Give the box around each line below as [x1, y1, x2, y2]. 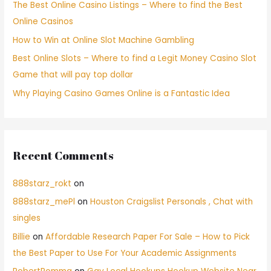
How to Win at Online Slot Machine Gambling [13, 34, 195, 46]
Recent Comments [13, 147, 114, 163]
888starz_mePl [13, 196, 76, 208]
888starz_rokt [13, 177, 72, 189]
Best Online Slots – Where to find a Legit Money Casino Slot [13, 53, 257, 65]
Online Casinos [13, 16, 74, 28]
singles [13, 212, 41, 224]
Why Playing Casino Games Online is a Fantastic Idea [13, 87, 230, 99]
